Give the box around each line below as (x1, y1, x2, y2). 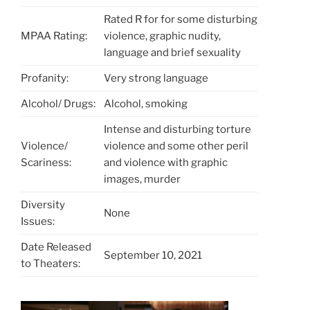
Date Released (21, 240, 91, 253)
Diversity (21, 198, 65, 211)
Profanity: (21, 71, 69, 84)
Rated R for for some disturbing (104, 12, 257, 26)
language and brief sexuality (104, 46, 241, 59)
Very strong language (104, 71, 208, 84)
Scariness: (21, 156, 71, 169)
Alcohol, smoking (104, 97, 188, 110)
